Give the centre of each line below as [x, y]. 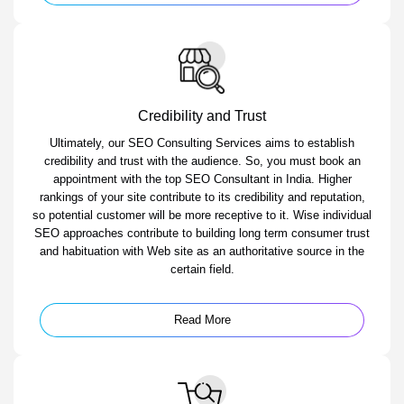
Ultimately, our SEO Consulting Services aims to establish [202, 143]
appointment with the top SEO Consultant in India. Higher [202, 179]
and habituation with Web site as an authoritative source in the [202, 252]
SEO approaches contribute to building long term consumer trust [202, 234]
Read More [202, 320]
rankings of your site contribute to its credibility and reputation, [202, 197]
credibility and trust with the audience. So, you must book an [202, 161]
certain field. [202, 270]
